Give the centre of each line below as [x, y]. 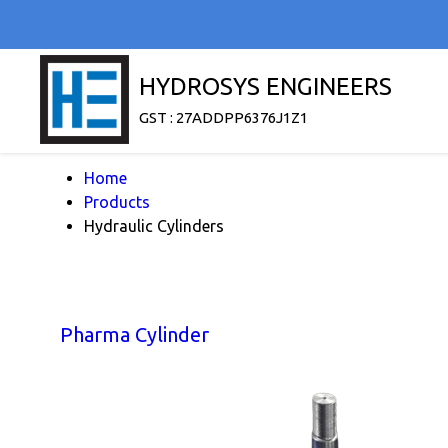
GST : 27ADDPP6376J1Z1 [223, 117]
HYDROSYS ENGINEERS [265, 86]
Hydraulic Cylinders [154, 226]
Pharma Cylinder [134, 334]
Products [117, 202]
